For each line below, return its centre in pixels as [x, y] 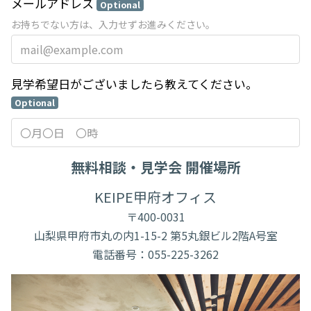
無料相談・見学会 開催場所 [155, 167]
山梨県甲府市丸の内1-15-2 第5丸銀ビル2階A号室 [155, 235]
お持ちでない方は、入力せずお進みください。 [113, 24]
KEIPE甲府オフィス [155, 197]
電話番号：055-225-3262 [155, 254]
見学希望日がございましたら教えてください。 [134, 84]
